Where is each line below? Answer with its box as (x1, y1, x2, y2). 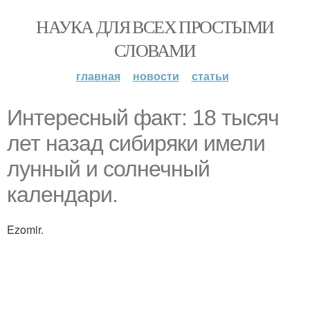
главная (75, 68, 120, 84)
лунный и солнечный (7, 156, 210, 181)
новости (132, 68, 179, 84)
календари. (7, 182, 118, 207)
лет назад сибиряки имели (7, 131, 265, 156)
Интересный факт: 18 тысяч (7, 105, 279, 130)
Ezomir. (7, 221, 44, 237)
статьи (191, 68, 229, 84)
